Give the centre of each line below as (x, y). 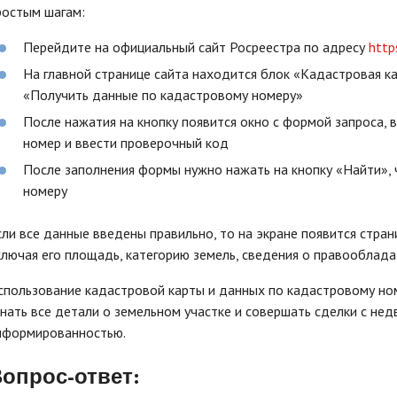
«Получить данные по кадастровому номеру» (163, 95)
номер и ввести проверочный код (126, 143)
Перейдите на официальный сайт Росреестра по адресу (196, 47)
